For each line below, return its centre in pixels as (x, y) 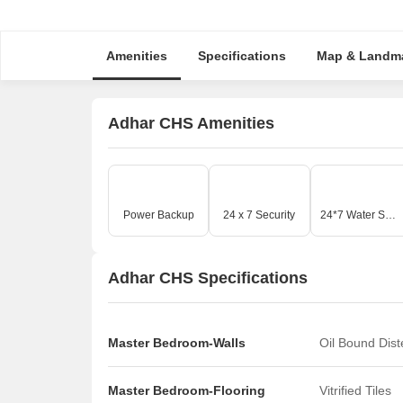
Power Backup (158, 215)
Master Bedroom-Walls (177, 343)
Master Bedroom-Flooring (187, 390)
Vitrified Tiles (355, 390)
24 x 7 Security (260, 215)
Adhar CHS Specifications (208, 278)
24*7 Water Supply (390, 215)
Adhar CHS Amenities (191, 123)
